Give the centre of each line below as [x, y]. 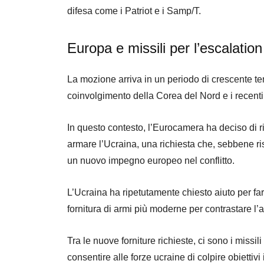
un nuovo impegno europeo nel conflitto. [151, 160]
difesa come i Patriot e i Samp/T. [134, 11]
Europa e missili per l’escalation [165, 48]
